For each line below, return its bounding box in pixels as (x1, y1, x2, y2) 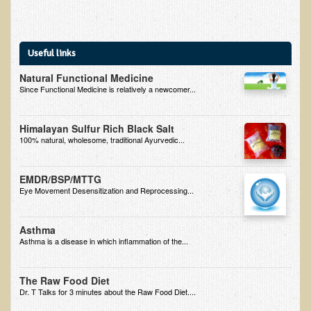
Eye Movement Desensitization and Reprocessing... (19, 184, 194, 196)
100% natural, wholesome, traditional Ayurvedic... (19, 133, 185, 145)
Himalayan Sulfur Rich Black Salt (19, 121, 175, 135)
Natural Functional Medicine (19, 70, 154, 85)
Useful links (28, 47, 76, 59)
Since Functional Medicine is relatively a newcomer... (19, 83, 196, 94)
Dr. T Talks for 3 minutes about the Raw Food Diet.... (19, 285, 196, 297)
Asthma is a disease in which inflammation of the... (19, 235, 189, 246)
